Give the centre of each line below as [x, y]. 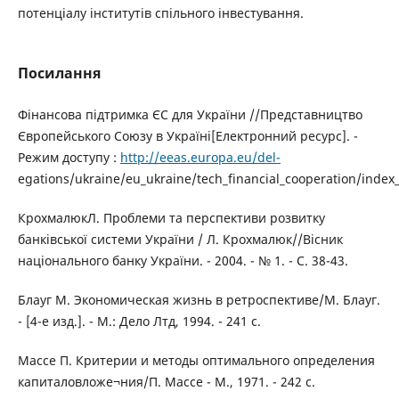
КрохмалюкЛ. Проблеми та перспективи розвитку [171, 218]
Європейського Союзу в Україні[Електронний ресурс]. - [187, 136]
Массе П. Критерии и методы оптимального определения [196, 361]
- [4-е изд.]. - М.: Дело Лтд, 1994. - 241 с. [139, 322]
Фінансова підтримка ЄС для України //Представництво [190, 115]
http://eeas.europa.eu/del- [200, 158]
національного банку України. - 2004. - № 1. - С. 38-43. [183, 261]
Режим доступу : [69, 158]
